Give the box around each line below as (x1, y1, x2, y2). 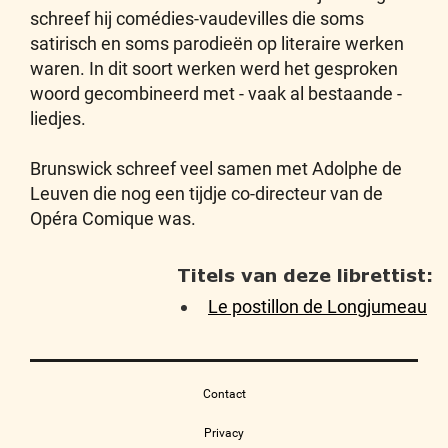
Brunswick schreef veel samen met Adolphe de (30, 158, 402, 179)
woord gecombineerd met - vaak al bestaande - (30, 83, 402, 104)
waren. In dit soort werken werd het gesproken (30, 58, 398, 79)
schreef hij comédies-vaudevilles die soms (30, 8, 364, 29)
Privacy (204, 426, 244, 440)
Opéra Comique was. (30, 208, 196, 229)
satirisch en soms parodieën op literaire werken (30, 33, 404, 54)
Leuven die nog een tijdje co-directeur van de (30, 183, 383, 204)
